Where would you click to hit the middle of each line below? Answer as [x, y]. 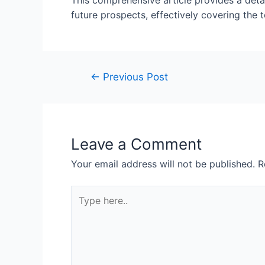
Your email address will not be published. [163, 164]
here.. [83, 207]
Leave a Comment [136, 144]
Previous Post [134, 77]
